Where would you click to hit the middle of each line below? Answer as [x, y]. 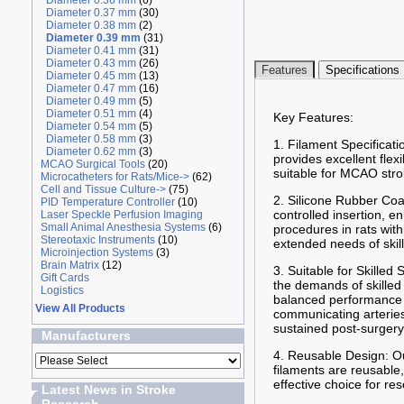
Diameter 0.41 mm [91, 50]
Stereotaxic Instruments [97, 240]
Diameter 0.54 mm [91, 126]
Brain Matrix [69, 265]
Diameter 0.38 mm [91, 25]
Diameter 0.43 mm [91, 63]
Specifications [362, 70]
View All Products [80, 308]
